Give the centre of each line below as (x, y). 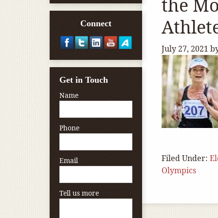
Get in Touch (84, 80)
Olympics (179, 170)
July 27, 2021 (185, 49)
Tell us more (79, 193)
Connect (96, 23)
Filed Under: (186, 158)
